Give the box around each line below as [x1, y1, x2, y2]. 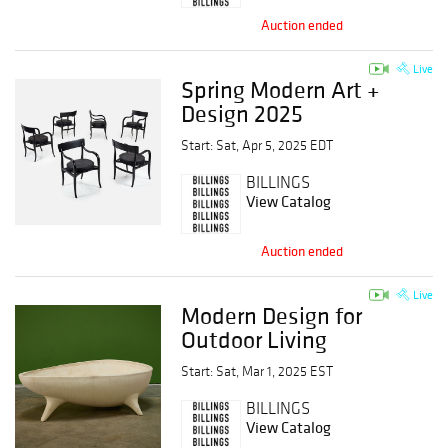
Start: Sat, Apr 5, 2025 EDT [181, 137, 334, 154]
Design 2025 [181, 98, 304, 129]
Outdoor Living [181, 324, 328, 355]
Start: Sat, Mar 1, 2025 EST [181, 363, 334, 380]
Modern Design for [181, 300, 363, 331]
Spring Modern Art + [181, 74, 381, 105]
